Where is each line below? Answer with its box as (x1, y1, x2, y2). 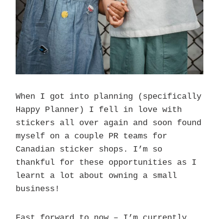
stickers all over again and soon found (16, 118, 201, 128)
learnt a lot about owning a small (16, 171, 177, 181)
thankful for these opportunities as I (16, 158, 197, 168)
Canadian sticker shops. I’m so (16, 145, 162, 154)
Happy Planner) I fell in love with (16, 105, 182, 115)
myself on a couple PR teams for (16, 131, 167, 141)
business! (16, 184, 60, 194)
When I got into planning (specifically (16, 92, 201, 102)
